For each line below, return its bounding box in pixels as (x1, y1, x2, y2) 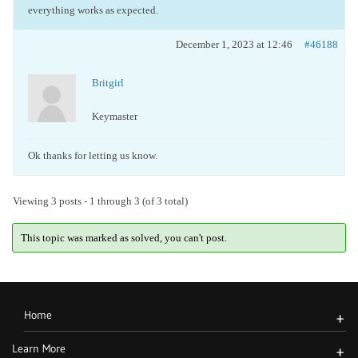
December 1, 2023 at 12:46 (176, 38, 292, 50)
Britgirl (92, 77, 124, 89)
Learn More (12, 341, 66, 356)
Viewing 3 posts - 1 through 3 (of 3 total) (13, 195, 188, 207)
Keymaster (92, 110, 137, 122)
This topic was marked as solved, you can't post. (20, 231, 227, 244)
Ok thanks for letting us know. (28, 149, 157, 161)
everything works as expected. (28, 4, 158, 16)
